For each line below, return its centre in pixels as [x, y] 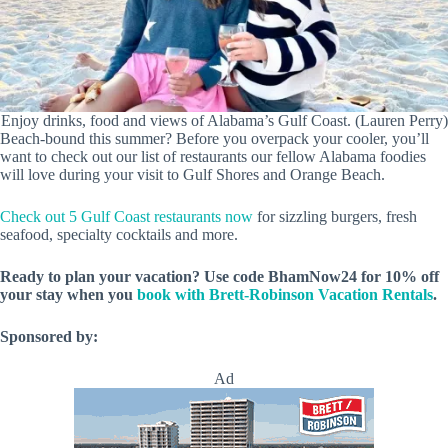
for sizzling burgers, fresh [335, 217]
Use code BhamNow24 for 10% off [321, 277]
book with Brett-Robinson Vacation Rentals [285, 295]
